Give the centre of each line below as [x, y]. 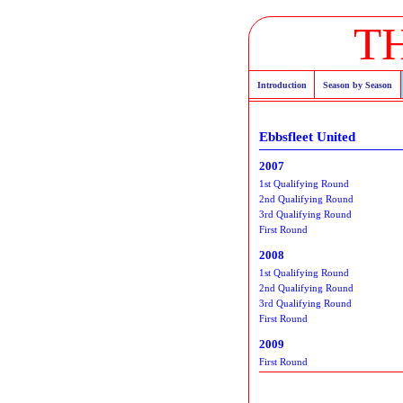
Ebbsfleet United [307, 136]
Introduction [282, 85]
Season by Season [357, 85]
